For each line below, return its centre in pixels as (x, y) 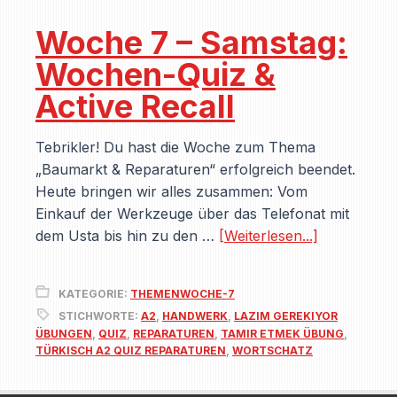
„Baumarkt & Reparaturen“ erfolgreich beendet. (195, 169)
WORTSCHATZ (272, 350)
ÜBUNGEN (64, 334)
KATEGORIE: (94, 294)
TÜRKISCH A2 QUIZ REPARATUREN (131, 350)
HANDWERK (195, 316)
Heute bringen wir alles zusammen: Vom (171, 191)
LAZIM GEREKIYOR (286, 316)
